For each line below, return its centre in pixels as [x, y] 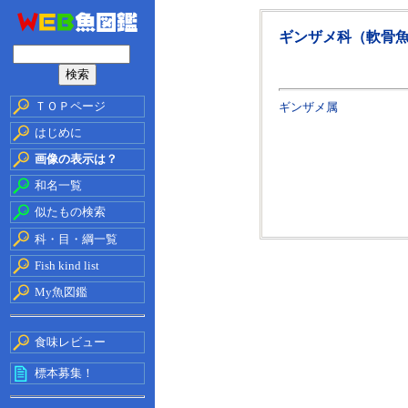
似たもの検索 [70, 212]
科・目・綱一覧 [76, 239]
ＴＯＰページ [70, 106]
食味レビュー [70, 342]
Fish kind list [67, 265]
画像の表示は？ [76, 159]
